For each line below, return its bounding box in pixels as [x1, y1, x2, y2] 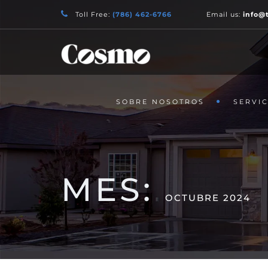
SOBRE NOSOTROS [115, 98, 205, 106]
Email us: [206, 11, 243, 19]
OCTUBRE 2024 [165, 192, 251, 203]
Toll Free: [73, 11, 112, 19]
